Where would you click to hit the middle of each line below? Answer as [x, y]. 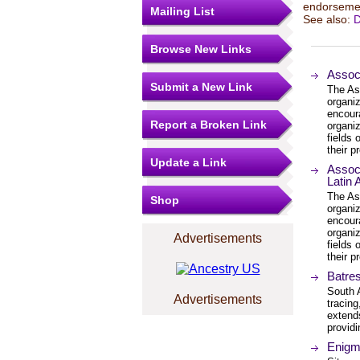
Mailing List [182, 11]
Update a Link [188, 162]
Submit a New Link [201, 87]
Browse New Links [201, 49]
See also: [328, 19]
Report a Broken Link [209, 125]
